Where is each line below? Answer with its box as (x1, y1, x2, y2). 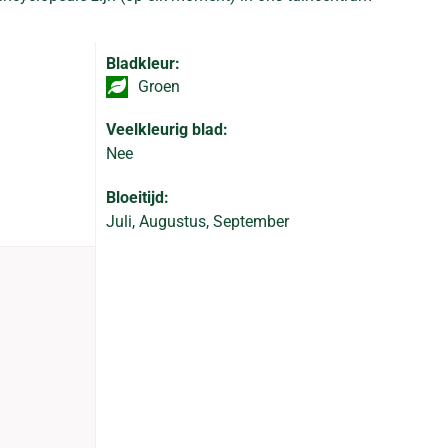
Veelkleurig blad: (105, 120, 228, 139)
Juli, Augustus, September (105, 212, 289, 231)
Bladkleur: (105, 54, 180, 73)
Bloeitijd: (105, 188, 169, 207)
